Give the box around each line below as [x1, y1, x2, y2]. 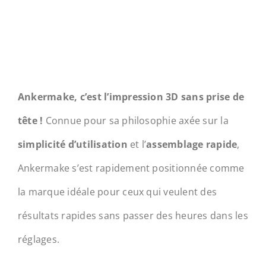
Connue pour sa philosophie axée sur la [45, 113, 229, 127]
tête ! [17, 113, 46, 127]
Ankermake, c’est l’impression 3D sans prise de [17, 90, 245, 103]
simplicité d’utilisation [17, 137, 128, 151]
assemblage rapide [146, 137, 237, 151]
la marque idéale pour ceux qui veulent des [17, 185, 217, 198]
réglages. [17, 232, 60, 246]
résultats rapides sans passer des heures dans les [17, 208, 248, 222]
